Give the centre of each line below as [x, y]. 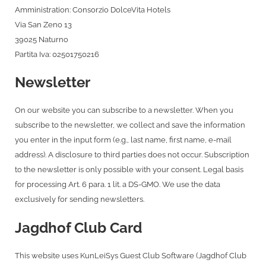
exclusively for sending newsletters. [80, 199]
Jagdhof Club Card [78, 227]
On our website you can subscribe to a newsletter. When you [124, 110]
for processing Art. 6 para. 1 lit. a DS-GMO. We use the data [118, 185]
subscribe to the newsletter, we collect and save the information [130, 125]
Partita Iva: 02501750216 [57, 54]
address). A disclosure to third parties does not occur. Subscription [132, 155]
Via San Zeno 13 [43, 24]
